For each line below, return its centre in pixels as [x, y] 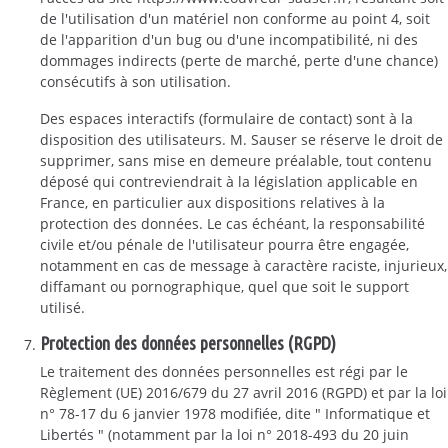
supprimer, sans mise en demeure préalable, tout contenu [236, 160]
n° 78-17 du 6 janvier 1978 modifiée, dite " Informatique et [235, 413]
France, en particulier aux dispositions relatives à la [212, 202]
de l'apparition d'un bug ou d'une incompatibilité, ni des [229, 39]
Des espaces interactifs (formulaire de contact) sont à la [226, 118]
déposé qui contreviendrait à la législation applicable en [229, 181]
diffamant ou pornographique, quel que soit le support [224, 286]
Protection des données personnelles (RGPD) [188, 343]
